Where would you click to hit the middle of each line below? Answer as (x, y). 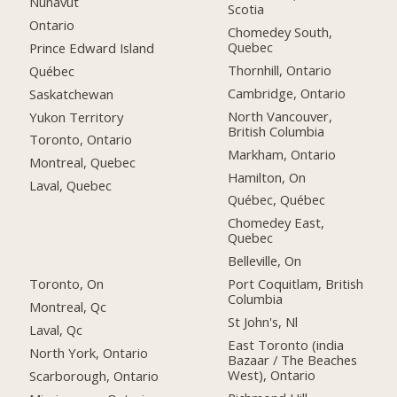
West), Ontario (272, 374)
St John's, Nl (263, 322)
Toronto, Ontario (81, 140)
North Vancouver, (280, 116)
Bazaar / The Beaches (293, 359)
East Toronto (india (286, 344)
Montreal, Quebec (83, 163)
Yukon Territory (77, 117)
